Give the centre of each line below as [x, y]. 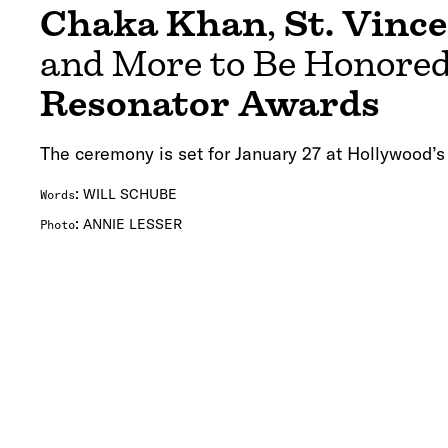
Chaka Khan [153, 24]
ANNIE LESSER [132, 224]
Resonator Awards [210, 104]
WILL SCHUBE [130, 194]
